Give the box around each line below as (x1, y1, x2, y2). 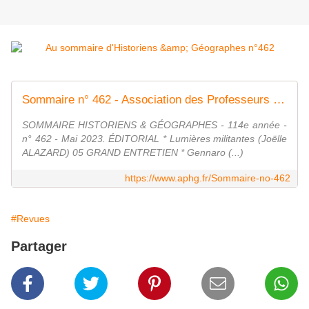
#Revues (11, 213, 50, 225)
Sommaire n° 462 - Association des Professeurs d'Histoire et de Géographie (273, 93, 285, 107)
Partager (11, 239, 67, 255)
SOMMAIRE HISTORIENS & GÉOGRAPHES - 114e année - (22, 119, 287, 131)
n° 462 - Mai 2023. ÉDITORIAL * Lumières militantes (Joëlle (22, 133, 287, 145)
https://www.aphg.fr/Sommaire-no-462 (125, 172, 290, 184)
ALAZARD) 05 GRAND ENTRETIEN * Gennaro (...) (22, 147, 243, 159)
